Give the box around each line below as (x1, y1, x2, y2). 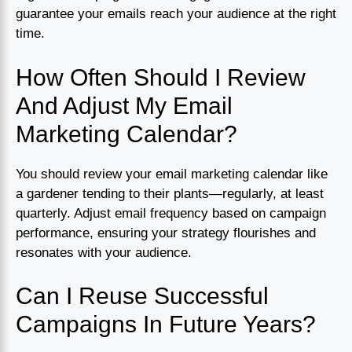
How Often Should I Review (16, 64, 306, 90)
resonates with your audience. (16, 244, 192, 260)
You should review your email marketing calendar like (16, 166, 328, 181)
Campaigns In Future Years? (16, 311, 316, 338)
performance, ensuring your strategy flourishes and (16, 225, 316, 240)
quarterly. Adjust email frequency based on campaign (16, 205, 326, 221)
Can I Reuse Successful (16, 283, 269, 310)
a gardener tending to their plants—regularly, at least (16, 185, 324, 201)
